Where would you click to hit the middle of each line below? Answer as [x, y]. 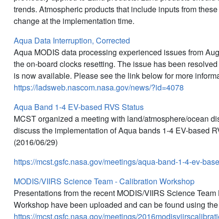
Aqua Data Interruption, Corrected [72, 40]
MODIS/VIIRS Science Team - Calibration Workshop [104, 181]
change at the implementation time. [74, 21]
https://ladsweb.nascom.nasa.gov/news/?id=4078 [99, 87]
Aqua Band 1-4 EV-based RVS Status [79, 107]
